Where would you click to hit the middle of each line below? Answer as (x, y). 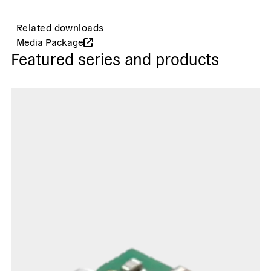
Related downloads (60, 28)
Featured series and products (115, 59)
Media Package (50, 42)
